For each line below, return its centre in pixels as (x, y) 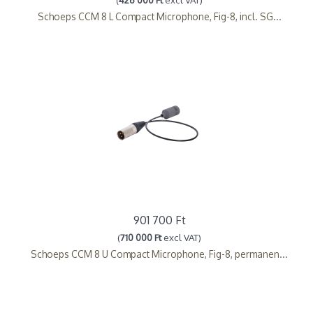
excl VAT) (182, 237)
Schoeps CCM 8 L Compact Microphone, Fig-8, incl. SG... (159, 16)
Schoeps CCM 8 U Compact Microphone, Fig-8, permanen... (160, 254)
